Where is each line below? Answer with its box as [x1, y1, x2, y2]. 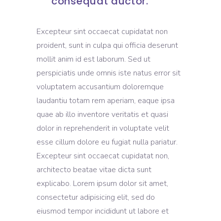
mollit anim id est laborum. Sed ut [37, 54, 150, 65]
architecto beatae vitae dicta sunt [37, 164, 151, 176]
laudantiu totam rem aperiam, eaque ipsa [37, 95, 175, 107]
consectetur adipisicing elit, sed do [37, 192, 155, 203]
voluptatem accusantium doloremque [37, 81, 164, 93]
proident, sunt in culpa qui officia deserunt [37, 40, 178, 51]
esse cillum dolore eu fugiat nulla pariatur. [37, 137, 178, 148]
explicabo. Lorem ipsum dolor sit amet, [37, 178, 168, 189]
